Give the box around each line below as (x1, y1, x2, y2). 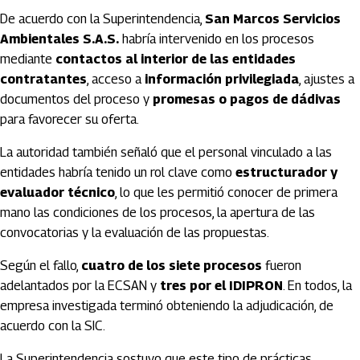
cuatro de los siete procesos (81, 258, 262, 273)
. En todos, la (283, 278, 352, 293)
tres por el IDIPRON (160, 278, 283, 293)
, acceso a (87, 72, 145, 87)
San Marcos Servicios (205, 11, 341, 27)
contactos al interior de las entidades (55, 51, 296, 67)
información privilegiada (145, 72, 299, 87)
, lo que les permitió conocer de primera (115, 185, 337, 200)
